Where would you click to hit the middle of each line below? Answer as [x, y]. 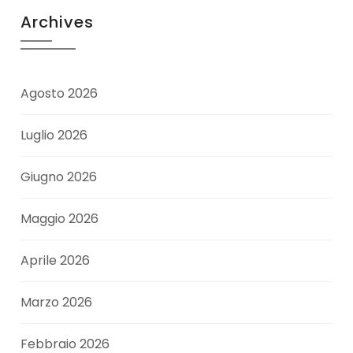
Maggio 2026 [60, 219]
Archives [58, 22]
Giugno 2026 [59, 177]
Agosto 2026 [59, 94]
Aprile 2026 [56, 261]
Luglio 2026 [54, 136]
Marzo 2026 [57, 303]
